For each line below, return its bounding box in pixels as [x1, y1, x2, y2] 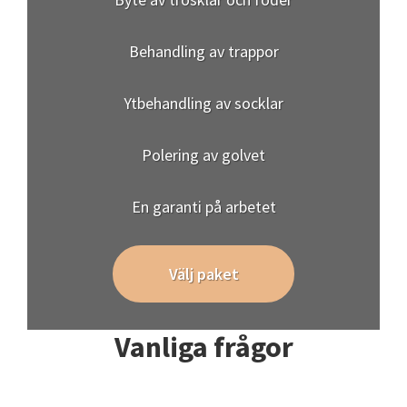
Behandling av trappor [128, 41, 279, 63]
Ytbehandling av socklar [124, 93, 283, 114]
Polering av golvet [142, 144, 265, 166]
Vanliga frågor [114, 329, 293, 366]
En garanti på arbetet [131, 196, 276, 218]
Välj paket [168, 263, 239, 285]
